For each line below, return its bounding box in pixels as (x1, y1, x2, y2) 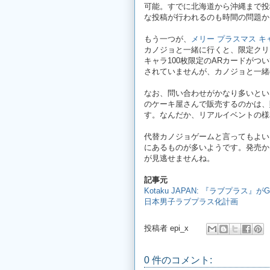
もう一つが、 (144, 34, 191, 43)
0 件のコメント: (144, 254, 212, 265)
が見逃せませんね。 (144, 153, 215, 163)
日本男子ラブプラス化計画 (144, 196, 238, 206)
